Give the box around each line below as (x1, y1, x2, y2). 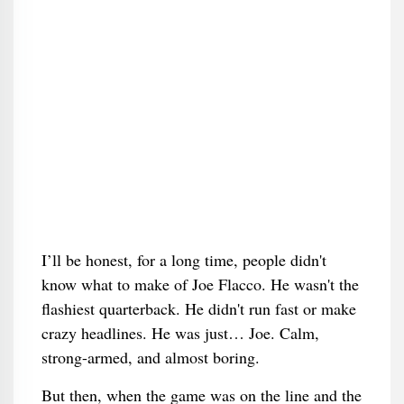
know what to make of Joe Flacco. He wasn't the (41, 273, 359, 295)
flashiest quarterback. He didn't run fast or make (41, 298, 356, 319)
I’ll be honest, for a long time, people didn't (41, 249, 326, 271)
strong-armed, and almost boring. (41, 346, 260, 368)
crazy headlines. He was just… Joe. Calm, (41, 322, 319, 344)
